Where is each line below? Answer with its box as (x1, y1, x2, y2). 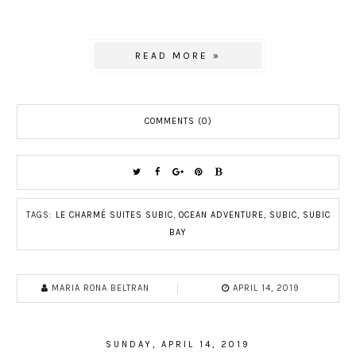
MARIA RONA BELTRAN (52, 283, 149, 293)
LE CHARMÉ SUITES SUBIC (55, 210, 173, 220)
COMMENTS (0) (144, 116, 212, 126)
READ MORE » (135, 50, 221, 61)
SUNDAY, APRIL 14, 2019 (106, 339, 250, 350)
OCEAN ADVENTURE (178, 210, 264, 220)
